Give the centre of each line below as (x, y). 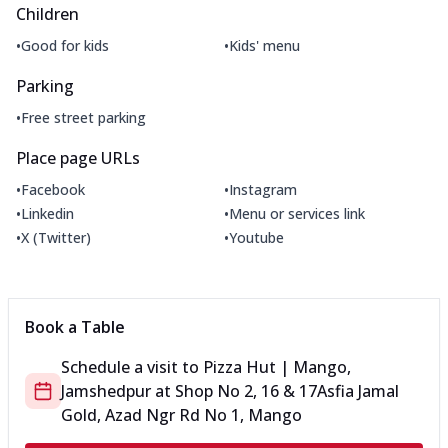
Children (47, 14)
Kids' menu (264, 45)
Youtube (256, 237)
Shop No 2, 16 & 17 (246, 391)
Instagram (263, 189)
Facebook (53, 189)
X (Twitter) (56, 237)
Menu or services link (297, 213)
